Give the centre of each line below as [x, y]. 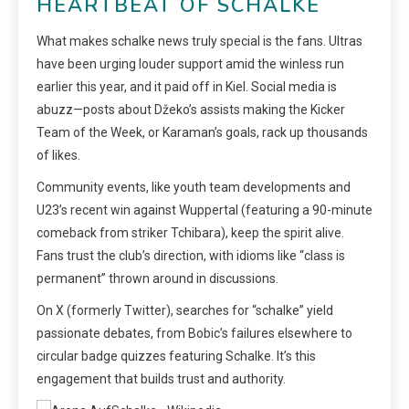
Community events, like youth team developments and [194, 187]
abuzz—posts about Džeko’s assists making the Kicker [191, 109]
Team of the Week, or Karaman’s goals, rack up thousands [202, 132]
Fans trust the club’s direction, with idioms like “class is [191, 255]
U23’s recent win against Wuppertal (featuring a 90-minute [204, 210]
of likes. [58, 155]
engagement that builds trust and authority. [161, 378]
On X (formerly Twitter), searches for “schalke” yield [185, 310]
